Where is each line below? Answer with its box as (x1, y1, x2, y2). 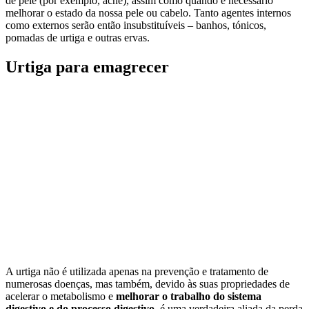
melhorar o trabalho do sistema (116, 290, 261, 303)
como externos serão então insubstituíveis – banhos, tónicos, (6, 19, 266, 31)
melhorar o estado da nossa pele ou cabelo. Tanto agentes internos (6, 6, 291, 19)
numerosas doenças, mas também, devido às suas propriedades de (6, 278, 290, 290)
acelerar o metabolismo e (6, 290, 116, 303)
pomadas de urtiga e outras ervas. (6, 31, 150, 43)
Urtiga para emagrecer (6, 57, 169, 76)
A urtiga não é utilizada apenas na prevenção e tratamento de (6, 266, 268, 278)
